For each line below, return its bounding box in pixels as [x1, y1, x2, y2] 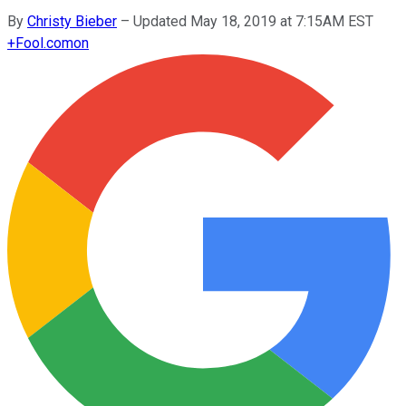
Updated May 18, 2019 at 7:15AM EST [133, 12, 373, 30]
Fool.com [15, 34, 73, 52]
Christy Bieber [27, 12, 117, 30]
